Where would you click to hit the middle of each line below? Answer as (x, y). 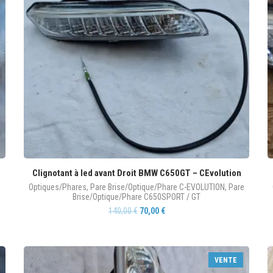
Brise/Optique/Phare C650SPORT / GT (136, 197)
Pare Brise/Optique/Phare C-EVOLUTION (158, 187)
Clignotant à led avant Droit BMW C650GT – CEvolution (136, 173)
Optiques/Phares (58, 187)
